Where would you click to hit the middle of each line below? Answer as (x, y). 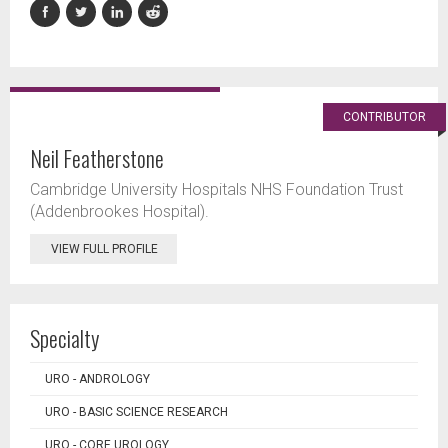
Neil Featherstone (97, 158)
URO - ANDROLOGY (97, 379)
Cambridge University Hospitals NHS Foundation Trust (216, 190)
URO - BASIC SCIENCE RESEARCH (136, 412)
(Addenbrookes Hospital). (119, 212)
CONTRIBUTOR (384, 117)
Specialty (64, 338)
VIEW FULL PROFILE (104, 249)
